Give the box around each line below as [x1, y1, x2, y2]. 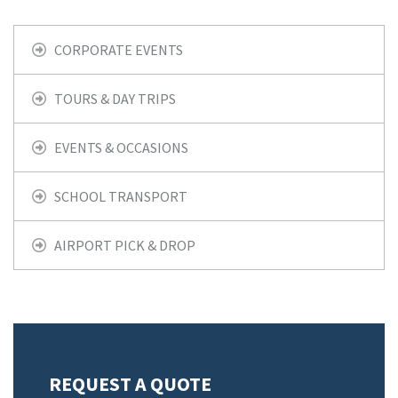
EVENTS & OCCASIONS [54, 139, 188, 156]
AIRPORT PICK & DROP [54, 236, 195, 254]
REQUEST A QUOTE [49, 371, 211, 396]
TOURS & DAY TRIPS [54, 90, 176, 107]
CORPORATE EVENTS [54, 41, 183, 59]
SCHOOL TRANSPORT [54, 187, 187, 205]
